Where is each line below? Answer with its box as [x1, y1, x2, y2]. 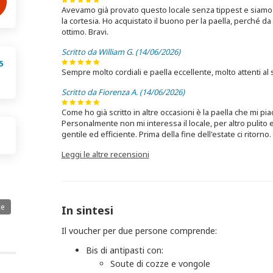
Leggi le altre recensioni [61, 149, 149, 160]
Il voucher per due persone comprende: [61, 225, 217, 236]
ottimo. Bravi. [61, 26, 108, 37]
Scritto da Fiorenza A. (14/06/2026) [61, 87, 185, 97]
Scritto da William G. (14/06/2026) [61, 46, 180, 57]
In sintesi [61, 203, 113, 218]
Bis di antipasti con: [85, 244, 163, 256]
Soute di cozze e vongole [110, 258, 210, 269]
